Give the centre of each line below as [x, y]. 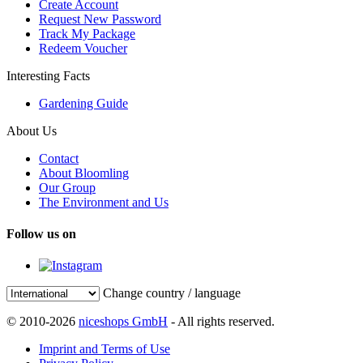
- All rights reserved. [221, 322]
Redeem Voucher [83, 48]
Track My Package [87, 33]
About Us [32, 130]
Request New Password [100, 19]
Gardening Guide [83, 103]
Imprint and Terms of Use [105, 349]
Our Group [67, 187]
